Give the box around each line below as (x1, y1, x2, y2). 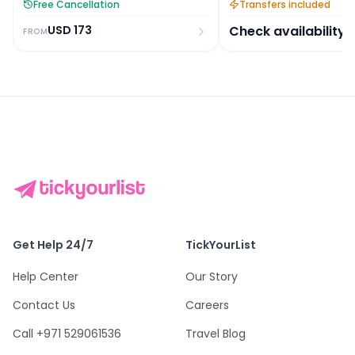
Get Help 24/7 (13, 236, 94, 253)
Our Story (185, 268, 238, 284)
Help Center (13, 268, 78, 284)
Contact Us (13, 296, 75, 313)
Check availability (229, 22, 345, 40)
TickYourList (185, 236, 256, 253)
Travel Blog (185, 325, 246, 342)
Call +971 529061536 (13, 325, 121, 342)
